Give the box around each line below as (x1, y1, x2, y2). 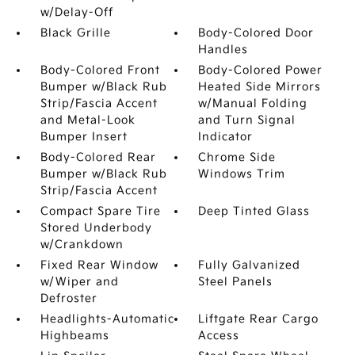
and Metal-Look (40, 113, 136, 127)
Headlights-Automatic (40, 312, 174, 326)
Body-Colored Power (198, 63, 323, 77)
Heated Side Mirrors (198, 80, 322, 94)
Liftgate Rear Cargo (198, 312, 319, 326)
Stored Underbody (40, 221, 152, 235)
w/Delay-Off (40, 6, 113, 19)
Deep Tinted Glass (198, 204, 311, 218)
